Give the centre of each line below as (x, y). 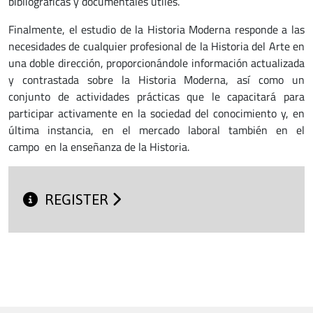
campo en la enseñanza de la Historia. (103, 147)
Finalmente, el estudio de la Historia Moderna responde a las (156, 29)
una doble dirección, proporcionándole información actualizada (156, 63)
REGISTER (79, 200)
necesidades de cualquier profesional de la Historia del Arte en (156, 46)
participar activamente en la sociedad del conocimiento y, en (156, 113)
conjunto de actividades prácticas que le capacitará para (156, 96)
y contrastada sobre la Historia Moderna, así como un (156, 80)
